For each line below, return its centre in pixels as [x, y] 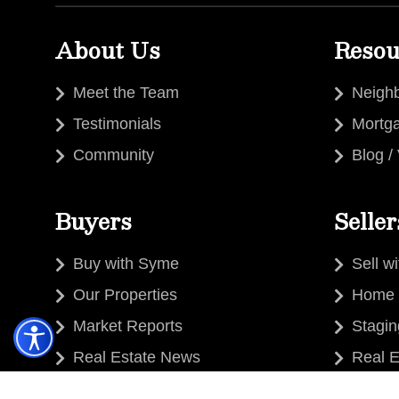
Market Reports [128, 326]
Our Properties [125, 295]
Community [114, 155]
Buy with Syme [126, 264]
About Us [108, 50]
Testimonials [117, 124]
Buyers [94, 221]
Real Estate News [137, 358]
